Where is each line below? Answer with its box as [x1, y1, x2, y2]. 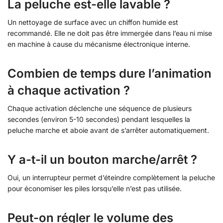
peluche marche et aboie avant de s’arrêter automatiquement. [7, 125, 209, 134]
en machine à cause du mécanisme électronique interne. [7, 39, 190, 48]
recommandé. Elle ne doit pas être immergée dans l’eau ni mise [7, 28, 212, 37]
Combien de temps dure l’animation [7, 66, 212, 81]
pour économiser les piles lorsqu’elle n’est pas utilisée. [7, 184, 182, 193]
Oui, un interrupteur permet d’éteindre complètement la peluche [7, 173, 215, 182]
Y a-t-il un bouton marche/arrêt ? [7, 152, 197, 167]
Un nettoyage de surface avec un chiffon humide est [7, 17, 178, 26]
